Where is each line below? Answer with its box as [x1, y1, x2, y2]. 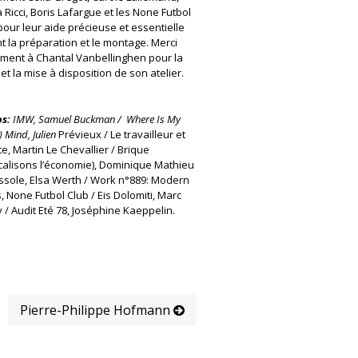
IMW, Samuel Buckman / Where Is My [10, 112, 181, 126]
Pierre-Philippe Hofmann [20, 301, 173, 319]
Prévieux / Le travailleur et [58, 127, 185, 141]
